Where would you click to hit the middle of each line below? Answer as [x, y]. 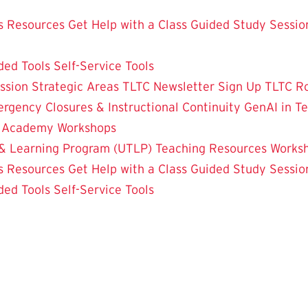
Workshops [87, 128]
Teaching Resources [211, 148]
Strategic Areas [75, 86]
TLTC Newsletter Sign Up [192, 86]
